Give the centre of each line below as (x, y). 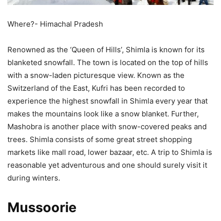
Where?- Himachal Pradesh (55, 24)
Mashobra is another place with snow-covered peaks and (107, 127)
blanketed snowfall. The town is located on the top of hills (108, 63)
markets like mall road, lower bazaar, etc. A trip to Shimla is (110, 152)
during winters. (34, 178)
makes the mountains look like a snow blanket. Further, (103, 114)
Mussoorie (42, 208)
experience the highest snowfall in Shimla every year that (108, 101)
